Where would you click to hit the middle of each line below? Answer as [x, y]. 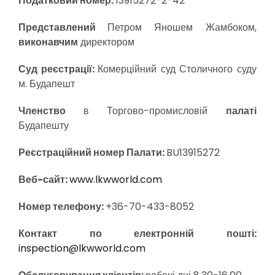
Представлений [63, 27]
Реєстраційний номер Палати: [92, 153]
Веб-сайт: [44, 180]
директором [106, 42]
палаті [241, 111]
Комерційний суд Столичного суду [177, 69]
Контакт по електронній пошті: [137, 234]
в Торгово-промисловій [154, 111]
